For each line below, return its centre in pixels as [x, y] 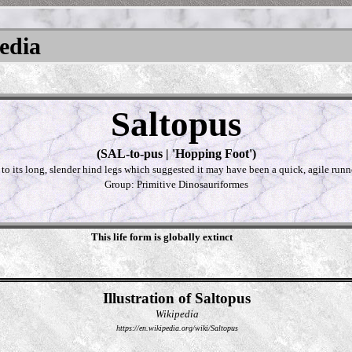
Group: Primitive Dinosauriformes [176, 184]
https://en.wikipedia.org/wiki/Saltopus [176, 328]
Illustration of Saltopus [176, 298]
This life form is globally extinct [162, 237]
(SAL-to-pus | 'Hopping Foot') [176, 154]
